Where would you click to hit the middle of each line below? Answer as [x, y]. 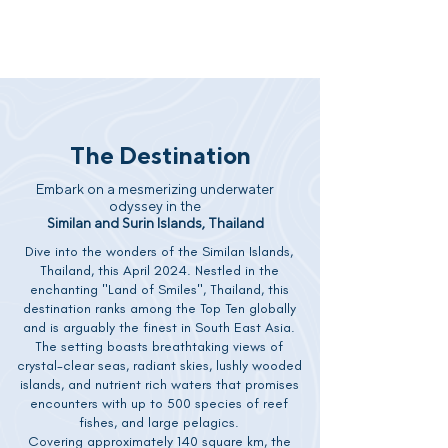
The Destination [160, 155]
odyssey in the [155, 206]
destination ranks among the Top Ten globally [159, 308]
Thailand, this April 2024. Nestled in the [159, 270]
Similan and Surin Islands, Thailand [155, 223]
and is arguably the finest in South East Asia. [159, 327]
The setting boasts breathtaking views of [159, 346]
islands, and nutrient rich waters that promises [159, 384]
